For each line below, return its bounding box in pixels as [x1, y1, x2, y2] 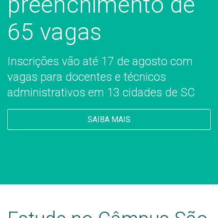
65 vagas [7, 18, 102, 46]
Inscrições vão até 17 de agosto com [7, 54, 193, 68]
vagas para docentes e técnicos [7, 70, 166, 84]
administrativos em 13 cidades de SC [7, 85, 195, 99]
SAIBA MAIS [88, 114, 130, 124]
